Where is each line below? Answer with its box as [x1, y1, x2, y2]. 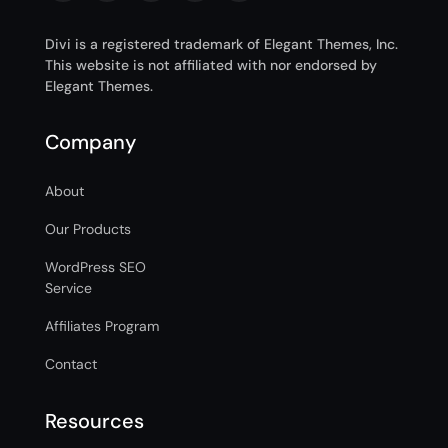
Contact [44, 355, 97, 373]
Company [44, 129, 136, 155]
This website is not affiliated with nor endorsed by [44, 56, 377, 74]
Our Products [44, 220, 131, 238]
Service [44, 279, 92, 297]
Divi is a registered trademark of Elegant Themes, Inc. [44, 35, 398, 53]
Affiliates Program [44, 317, 159, 335]
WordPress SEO [44, 258, 146, 276]
